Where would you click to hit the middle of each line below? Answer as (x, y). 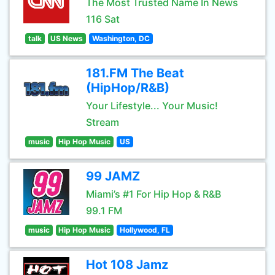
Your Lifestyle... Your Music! (152, 106)
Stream (103, 122)
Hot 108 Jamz (127, 265)
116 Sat (103, 19)
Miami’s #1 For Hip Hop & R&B (153, 194)
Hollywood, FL (145, 230)
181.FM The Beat (135, 73)
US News (67, 38)
